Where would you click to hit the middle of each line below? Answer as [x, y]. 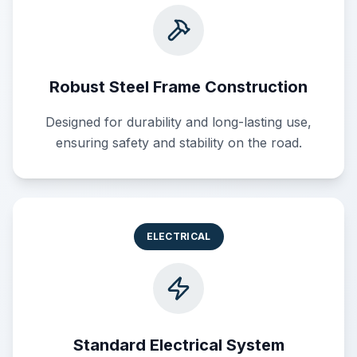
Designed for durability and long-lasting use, [178, 122]
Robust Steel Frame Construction [178, 87]
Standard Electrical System [178, 345]
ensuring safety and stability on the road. [178, 143]
